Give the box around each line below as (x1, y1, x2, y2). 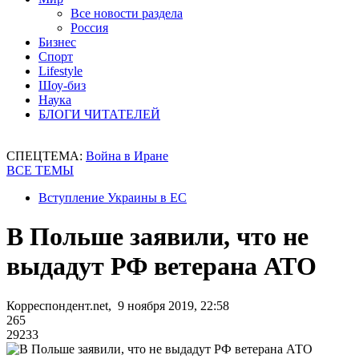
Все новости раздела (71, 6, 183, 20)
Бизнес (38, 35, 76, 49)
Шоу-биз (38, 79, 86, 92)
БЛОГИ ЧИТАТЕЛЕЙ (38, 107, 160, 121)
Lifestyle (38, 64, 83, 78)
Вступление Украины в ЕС (38, 191, 187, 204)
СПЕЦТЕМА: (6, 149, 86, 163)
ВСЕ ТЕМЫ (6, 163, 74, 177)
